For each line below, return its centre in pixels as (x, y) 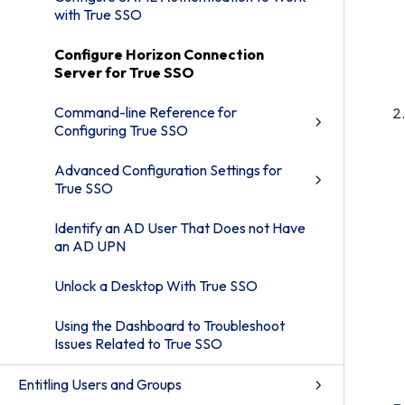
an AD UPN (90, 246)
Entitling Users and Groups (100, 384)
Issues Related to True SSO (138, 344)
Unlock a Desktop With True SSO (156, 286)
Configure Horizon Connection (159, 54)
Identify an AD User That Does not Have (180, 228)
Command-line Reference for (146, 112)
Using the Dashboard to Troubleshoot (170, 325)
